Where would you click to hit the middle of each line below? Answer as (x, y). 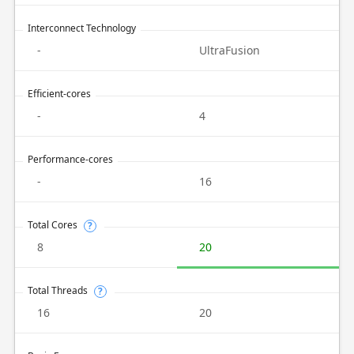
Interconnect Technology (81, 28)
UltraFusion (230, 50)
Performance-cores (70, 159)
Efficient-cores (59, 94)
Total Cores (52, 225)
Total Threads (57, 290)
